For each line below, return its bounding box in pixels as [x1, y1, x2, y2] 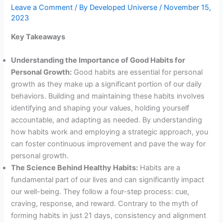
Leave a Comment [11, 3, 73, 12]
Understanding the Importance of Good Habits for [11, 55, 186, 65]
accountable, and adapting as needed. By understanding [11, 115, 203, 124]
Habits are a [138, 163, 181, 172]
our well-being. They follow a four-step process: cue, [11, 187, 190, 196]
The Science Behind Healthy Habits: [11, 163, 138, 172]
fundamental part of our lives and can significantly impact [11, 175, 205, 184]
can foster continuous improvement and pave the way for [11, 139, 206, 148]
